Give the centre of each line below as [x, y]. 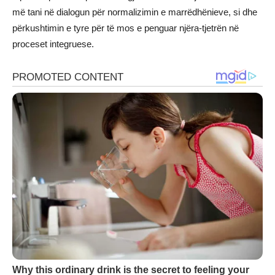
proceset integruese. [53, 44]
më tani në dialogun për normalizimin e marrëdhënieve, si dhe [135, 12]
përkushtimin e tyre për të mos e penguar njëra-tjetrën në [126, 28]
